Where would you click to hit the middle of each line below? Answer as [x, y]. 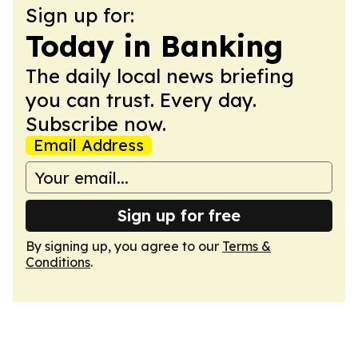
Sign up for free [179, 215]
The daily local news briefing [160, 76]
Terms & [247, 246]
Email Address [89, 145]
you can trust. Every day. [141, 100]
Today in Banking [154, 46]
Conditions [58, 262]
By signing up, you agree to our [124, 246]
